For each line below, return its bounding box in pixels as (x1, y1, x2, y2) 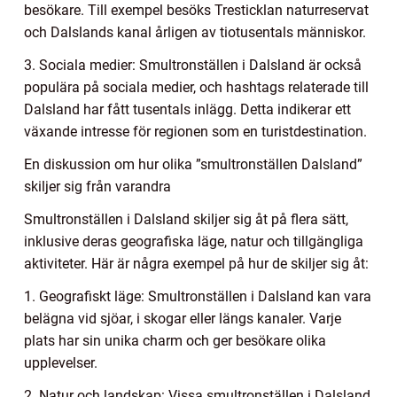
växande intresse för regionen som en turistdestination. (24, 122, 367, 140)
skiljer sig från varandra (24, 177, 171, 195)
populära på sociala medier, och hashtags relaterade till (24, 78, 369, 96)
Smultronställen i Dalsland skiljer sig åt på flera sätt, (24, 210, 348, 228)
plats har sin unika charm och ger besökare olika (24, 331, 326, 349)
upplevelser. (24, 354, 97, 371)
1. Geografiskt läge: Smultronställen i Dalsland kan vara (24, 287, 371, 305)
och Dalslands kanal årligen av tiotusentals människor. (24, 23, 366, 41)
